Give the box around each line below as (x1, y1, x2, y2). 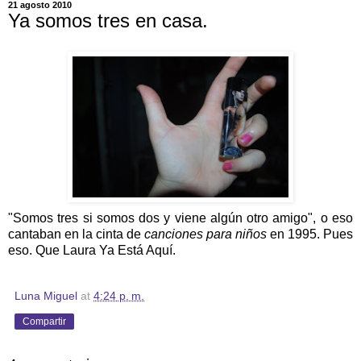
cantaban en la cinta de (8, 226, 144, 241)
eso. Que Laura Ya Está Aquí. (8, 243, 176, 257)
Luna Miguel (15, 288, 77, 302)
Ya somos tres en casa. (8, 10, 208, 32)
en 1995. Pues (267, 226, 353, 241)
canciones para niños (144, 226, 267, 241)
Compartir (23, 315, 66, 327)
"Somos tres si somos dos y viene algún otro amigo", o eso (8, 210, 353, 225)
